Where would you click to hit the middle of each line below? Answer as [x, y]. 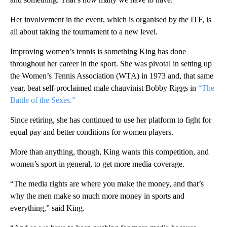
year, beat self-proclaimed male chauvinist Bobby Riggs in [104, 88]
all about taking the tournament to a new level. [84, 32]
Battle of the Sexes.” [43, 100]
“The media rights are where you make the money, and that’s [107, 184]
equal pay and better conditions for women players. [92, 132]
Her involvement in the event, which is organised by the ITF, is [111, 20]
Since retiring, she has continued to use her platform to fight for [111, 120]
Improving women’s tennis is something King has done [98, 52]
